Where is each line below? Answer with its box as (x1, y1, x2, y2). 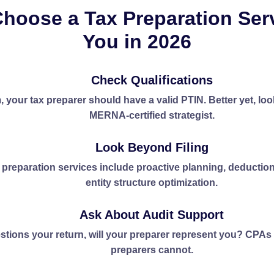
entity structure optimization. (86, 177, 218, 188)
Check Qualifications (91, 73, 213, 87)
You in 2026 (83, 31, 191, 53)
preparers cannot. (110, 245, 193, 255)
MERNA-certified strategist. (89, 110, 215, 120)
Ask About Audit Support (80, 208, 224, 221)
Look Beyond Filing (95, 141, 209, 154)
